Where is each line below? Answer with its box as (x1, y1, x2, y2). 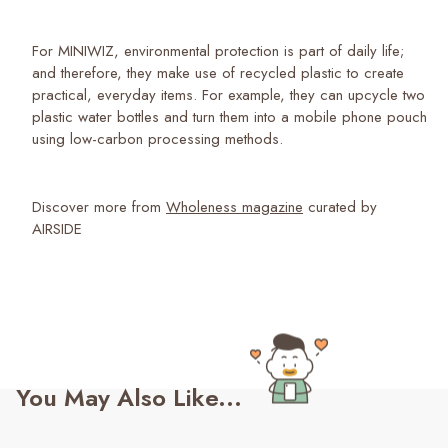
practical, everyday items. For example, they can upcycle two (32, 83, 425, 106)
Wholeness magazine (166, 195, 303, 218)
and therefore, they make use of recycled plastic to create (32, 61, 404, 84)
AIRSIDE (32, 217, 82, 240)
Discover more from (32, 195, 166, 218)
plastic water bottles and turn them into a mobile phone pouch (32, 105, 427, 128)
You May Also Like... (16, 379, 242, 415)
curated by (303, 195, 377, 218)
